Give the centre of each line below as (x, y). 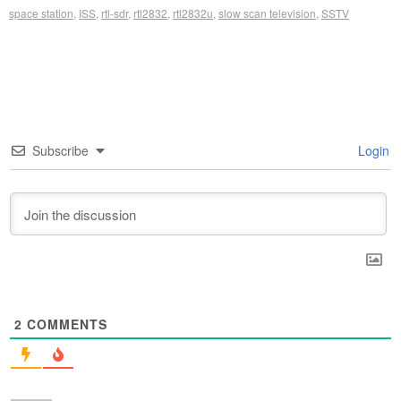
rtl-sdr (115, 13)
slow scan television (267, 13)
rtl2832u (193, 13)
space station (41, 13)
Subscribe (60, 151)
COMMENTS (65, 324)
